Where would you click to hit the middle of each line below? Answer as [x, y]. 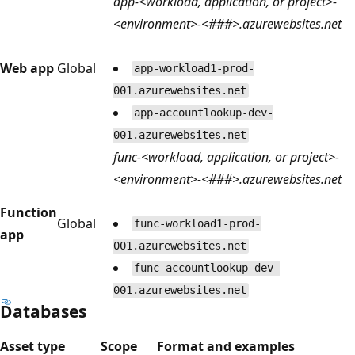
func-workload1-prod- [197, 224]
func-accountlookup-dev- [206, 268]
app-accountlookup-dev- [203, 113]
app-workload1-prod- [194, 69]
